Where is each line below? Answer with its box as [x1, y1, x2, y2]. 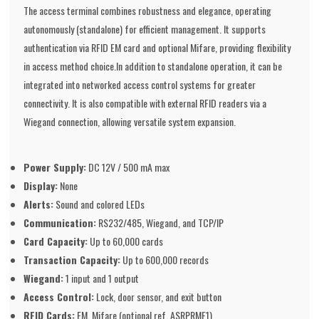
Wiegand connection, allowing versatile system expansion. [23, 114, 236, 130]
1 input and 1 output [63, 271, 140, 286]
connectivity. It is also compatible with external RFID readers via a [23, 95, 267, 111]
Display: [23, 178, 58, 194]
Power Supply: [23, 159, 87, 175]
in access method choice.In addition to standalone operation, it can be [23, 58, 283, 74]
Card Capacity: [23, 234, 88, 249]
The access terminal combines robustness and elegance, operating [23, 3, 272, 19]
